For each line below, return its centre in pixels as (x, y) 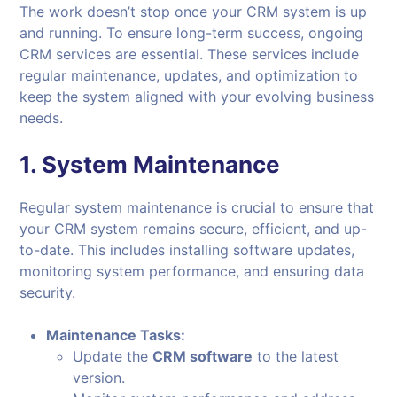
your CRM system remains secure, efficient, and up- (194, 229)
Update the (113, 357)
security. (48, 293)
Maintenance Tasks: (116, 335)
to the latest (296, 357)
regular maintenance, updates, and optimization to (189, 76)
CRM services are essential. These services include (190, 54)
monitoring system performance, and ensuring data (192, 272)
